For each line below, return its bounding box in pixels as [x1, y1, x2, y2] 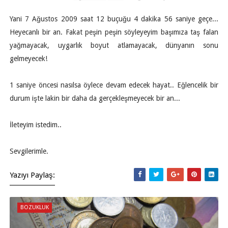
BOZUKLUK [20, 204, 49, 211]
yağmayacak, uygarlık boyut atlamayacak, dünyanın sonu [9, 41, 219, 49]
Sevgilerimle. [9, 147, 48, 155]
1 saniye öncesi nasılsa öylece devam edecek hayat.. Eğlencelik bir [9, 81, 219, 89]
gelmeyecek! [9, 54, 47, 63]
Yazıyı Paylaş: [9, 170, 55, 180]
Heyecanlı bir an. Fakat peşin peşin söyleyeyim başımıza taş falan [9, 28, 219, 36]
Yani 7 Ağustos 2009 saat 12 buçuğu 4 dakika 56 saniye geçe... [9, 15, 219, 23]
